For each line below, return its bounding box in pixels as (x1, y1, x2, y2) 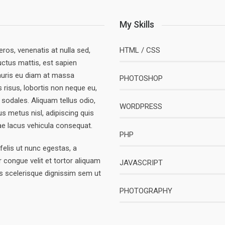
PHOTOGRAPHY (120, 186, 172, 195)
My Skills (120, 19, 154, 30)
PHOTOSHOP (120, 74, 163, 83)
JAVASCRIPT (120, 158, 163, 167)
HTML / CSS (120, 46, 160, 55)
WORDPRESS (120, 102, 162, 111)
